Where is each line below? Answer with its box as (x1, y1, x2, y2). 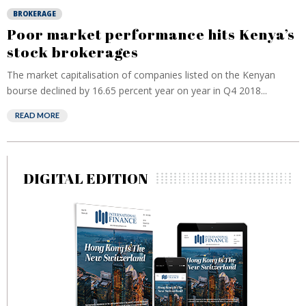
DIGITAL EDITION (23, 169, 148, 188)
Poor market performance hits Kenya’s (7, 25, 295, 44)
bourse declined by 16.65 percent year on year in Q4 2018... (7, 84, 267, 97)
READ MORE (15, 111, 59, 120)
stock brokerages (7, 42, 139, 61)
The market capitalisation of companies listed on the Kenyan (7, 68, 275, 81)
